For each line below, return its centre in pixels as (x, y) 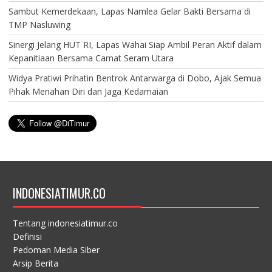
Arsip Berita (35, 263)
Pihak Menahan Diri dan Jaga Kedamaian (88, 91)
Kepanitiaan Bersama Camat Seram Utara (91, 58)
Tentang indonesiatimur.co (65, 223)
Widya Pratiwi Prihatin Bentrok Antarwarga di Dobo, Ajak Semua (134, 78)
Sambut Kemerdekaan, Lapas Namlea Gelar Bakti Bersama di (129, 11)
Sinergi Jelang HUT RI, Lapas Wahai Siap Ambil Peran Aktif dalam (135, 44)
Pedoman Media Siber (56, 250)
